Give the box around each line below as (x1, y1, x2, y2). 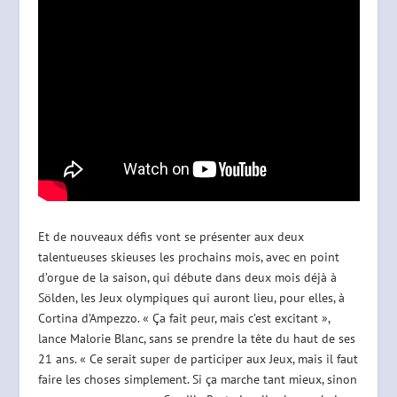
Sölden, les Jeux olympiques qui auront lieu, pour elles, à (37, 290, 345, 307)
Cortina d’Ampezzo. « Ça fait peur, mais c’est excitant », (37, 310, 330, 327)
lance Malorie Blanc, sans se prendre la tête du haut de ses (37, 331, 355, 347)
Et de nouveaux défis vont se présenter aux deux (37, 229, 304, 245)
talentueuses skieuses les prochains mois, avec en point (37, 249, 339, 266)
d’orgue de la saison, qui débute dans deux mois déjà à (37, 269, 337, 286)
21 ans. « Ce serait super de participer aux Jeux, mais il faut (37, 351, 358, 368)
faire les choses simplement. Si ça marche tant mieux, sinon (37, 371, 357, 388)
